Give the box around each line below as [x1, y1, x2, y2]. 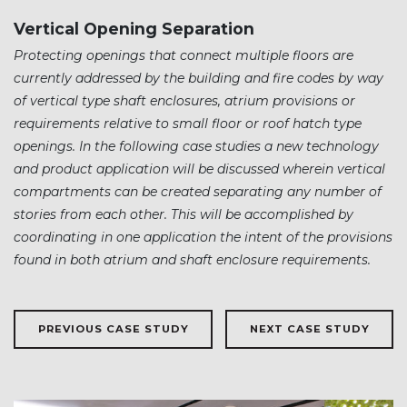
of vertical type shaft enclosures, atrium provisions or [14, 92, 355, 109]
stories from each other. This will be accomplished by [14, 205, 353, 223]
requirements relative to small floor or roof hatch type [14, 114, 362, 132]
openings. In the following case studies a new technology [14, 137, 379, 154]
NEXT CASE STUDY [249, 322, 370, 335]
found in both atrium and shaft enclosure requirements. [14, 251, 371, 268]
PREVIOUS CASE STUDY [37, 322, 189, 335]
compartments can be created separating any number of [14, 183, 382, 200]
